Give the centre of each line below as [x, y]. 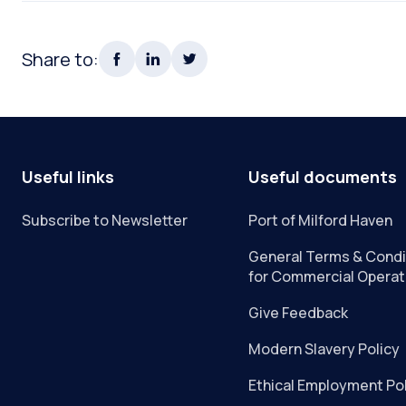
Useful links [68, 177]
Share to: [60, 59]
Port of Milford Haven [321, 220]
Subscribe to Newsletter [105, 220]
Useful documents [323, 177]
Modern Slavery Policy [324, 349]
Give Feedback [299, 313]
